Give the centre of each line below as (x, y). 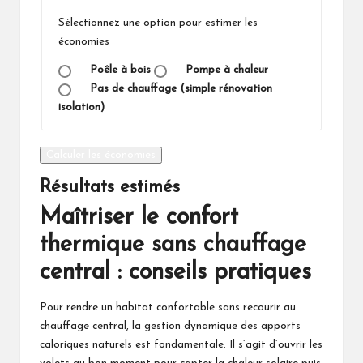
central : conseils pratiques (175, 272)
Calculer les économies (101, 156)
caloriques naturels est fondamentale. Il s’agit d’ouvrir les (181, 345)
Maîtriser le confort (139, 217)
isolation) (81, 108)
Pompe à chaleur (227, 70)
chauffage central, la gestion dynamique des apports (170, 327)
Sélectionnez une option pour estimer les (158, 23)
